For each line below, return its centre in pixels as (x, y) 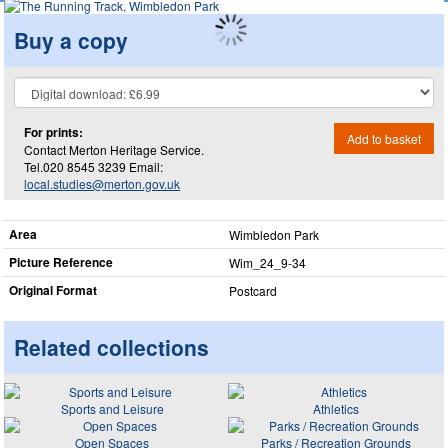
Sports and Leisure (112, 408)
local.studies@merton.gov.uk (102, 183)
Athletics (336, 408)
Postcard (253, 290)
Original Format (53, 290)
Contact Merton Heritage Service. (114, 149)
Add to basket (384, 138)
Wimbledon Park (274, 234)
